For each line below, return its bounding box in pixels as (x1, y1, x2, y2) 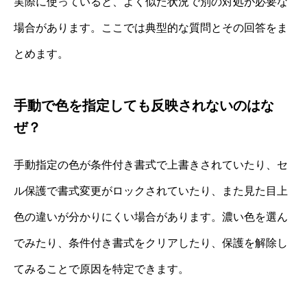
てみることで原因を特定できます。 (14, 262, 189, 275)
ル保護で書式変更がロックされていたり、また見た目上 (14, 184, 288, 197)
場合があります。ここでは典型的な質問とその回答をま (14, 21, 288, 34)
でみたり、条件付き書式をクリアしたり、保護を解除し (14, 236, 288, 249)
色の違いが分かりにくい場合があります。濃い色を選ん (14, 210, 288, 223)
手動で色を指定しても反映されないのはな (14, 97, 274, 113)
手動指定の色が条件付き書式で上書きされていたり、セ (14, 158, 288, 171)
